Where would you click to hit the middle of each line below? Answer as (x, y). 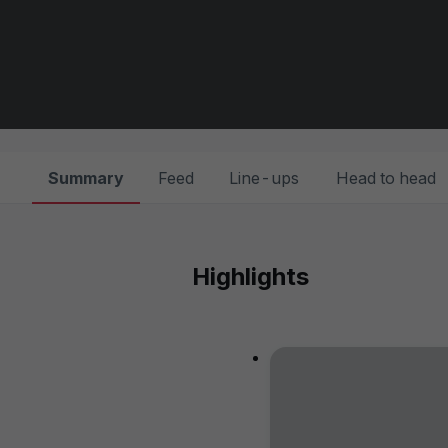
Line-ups (263, 178)
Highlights (250, 276)
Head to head (385, 178)
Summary (86, 178)
